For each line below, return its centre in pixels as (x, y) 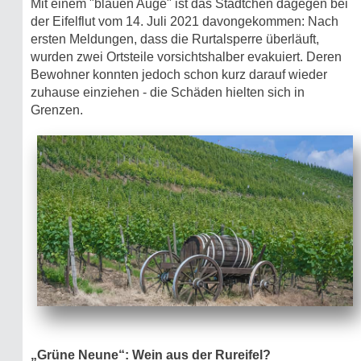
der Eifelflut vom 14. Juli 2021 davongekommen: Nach (185, 21)
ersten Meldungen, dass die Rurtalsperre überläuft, (175, 39)
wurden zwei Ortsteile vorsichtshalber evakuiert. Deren (186, 56)
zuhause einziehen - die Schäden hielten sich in (168, 92)
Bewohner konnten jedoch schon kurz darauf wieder (179, 74)
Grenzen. (57, 110)
